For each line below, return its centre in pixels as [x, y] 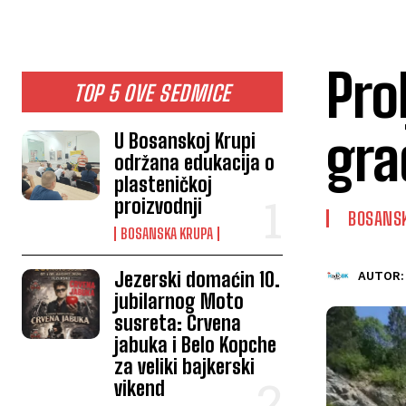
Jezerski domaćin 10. [198, 279]
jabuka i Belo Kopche [196, 344]
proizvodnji [159, 206]
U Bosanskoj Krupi [185, 140]
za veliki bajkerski [185, 366]
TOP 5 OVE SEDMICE [152, 92]
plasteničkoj [164, 184]
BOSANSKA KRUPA [167, 233]
